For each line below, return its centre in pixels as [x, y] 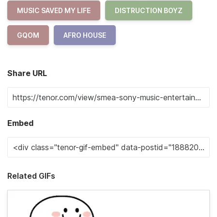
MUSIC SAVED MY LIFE [54, 10]
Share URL [27, 73]
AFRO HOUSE [85, 35]
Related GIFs [31, 176]
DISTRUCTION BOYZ [149, 10]
